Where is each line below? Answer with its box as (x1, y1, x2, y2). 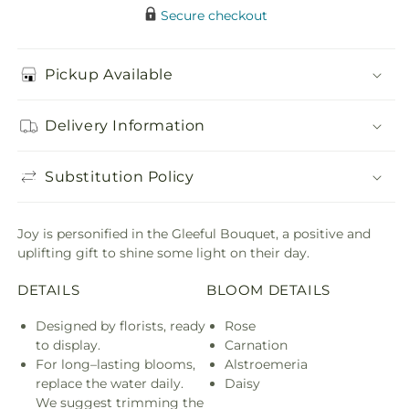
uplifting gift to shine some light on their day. (17, 245, 309, 261)
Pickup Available (45, 65, 173, 83)
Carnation (225, 336, 288, 353)
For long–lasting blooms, (36, 355, 195, 372)
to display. (36, 336, 100, 353)
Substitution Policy (45, 167, 194, 185)
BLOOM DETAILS (206, 280, 330, 299)
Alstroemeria (225, 355, 308, 372)
